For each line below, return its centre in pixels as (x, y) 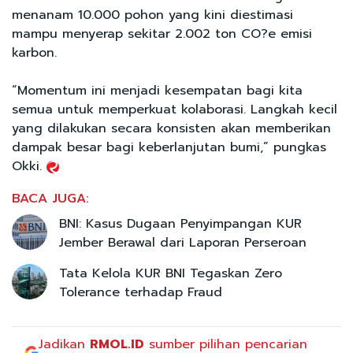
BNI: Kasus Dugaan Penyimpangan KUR (180, 224)
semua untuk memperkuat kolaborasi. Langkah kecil (175, 110)
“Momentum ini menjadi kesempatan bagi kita (157, 91)
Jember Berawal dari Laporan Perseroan (183, 243)
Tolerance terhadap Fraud (141, 293)
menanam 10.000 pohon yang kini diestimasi (152, 15)
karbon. (34, 53)
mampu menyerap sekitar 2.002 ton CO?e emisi (162, 34)
